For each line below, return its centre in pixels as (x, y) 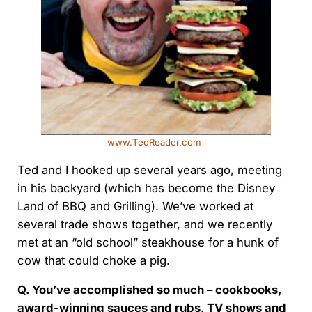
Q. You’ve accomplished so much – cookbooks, (149, 289)
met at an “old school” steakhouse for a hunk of (148, 242)
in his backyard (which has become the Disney (146, 188)
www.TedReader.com (156, 142)
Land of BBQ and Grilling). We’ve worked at (135, 206)
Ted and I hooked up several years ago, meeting (149, 170)
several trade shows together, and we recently (145, 224)
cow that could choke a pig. (93, 260)
